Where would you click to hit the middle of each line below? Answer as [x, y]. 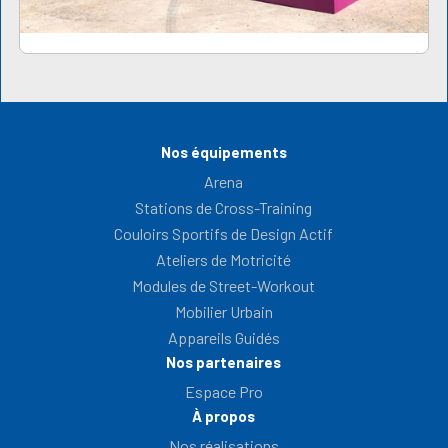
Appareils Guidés [223, 338]
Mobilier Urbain [223, 312]
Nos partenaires [224, 362]
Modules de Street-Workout [224, 286]
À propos [224, 416]
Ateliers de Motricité [224, 260]
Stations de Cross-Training [224, 208]
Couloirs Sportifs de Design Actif [224, 234]
